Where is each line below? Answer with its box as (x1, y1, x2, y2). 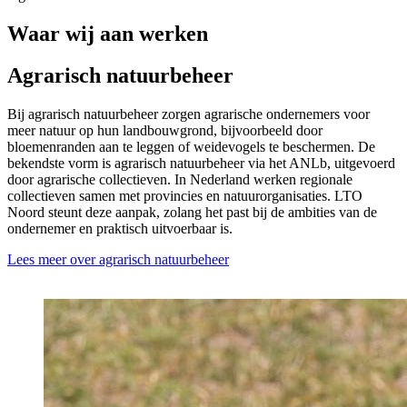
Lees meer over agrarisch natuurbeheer (7, 252, 229, 268)
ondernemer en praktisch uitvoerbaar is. (7, 221, 233, 237)
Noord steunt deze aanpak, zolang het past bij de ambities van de (7, 204, 377, 221)
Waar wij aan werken (7, 21, 208, 45)
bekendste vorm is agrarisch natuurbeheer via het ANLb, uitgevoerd (7, 155, 395, 172)
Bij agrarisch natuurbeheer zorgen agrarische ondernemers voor (7, 106, 370, 123)
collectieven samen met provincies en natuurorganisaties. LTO (7, 188, 362, 204)
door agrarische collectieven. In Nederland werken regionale (7, 172, 352, 188)
